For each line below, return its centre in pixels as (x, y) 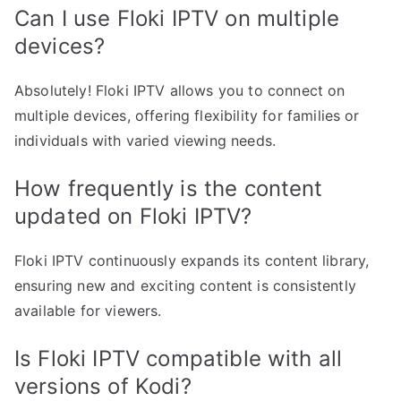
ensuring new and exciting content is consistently (185, 286)
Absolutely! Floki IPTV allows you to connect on (180, 91)
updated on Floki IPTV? (133, 217)
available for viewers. (88, 311)
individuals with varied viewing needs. (145, 141)
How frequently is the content (169, 189)
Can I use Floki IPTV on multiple (177, 19)
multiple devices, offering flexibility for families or (187, 116)
